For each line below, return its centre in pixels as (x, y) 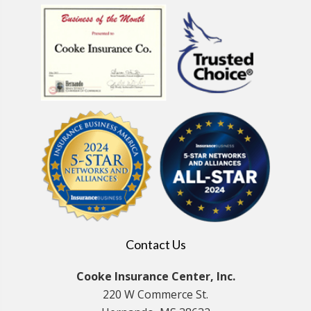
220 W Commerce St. (155, 295)
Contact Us (155, 245)
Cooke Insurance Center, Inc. (155, 277)
